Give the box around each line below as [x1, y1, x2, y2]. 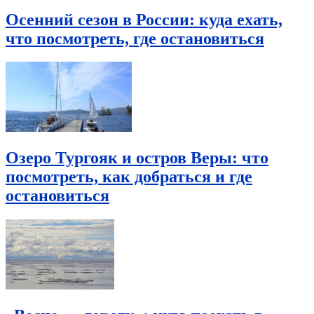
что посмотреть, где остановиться [6, 29, 264, 48]
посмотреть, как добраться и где [6, 168, 252, 186]
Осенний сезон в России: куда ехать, [6, 10, 282, 29]
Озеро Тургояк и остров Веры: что [6, 149, 268, 168]
